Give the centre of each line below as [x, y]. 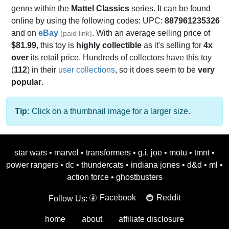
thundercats [102, 165]
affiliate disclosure [151, 219]
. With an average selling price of [151, 33]
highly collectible [109, 45]
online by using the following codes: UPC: [88, 21]
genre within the [41, 9]
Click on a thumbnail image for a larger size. [110, 111]
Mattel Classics [100, 9]
